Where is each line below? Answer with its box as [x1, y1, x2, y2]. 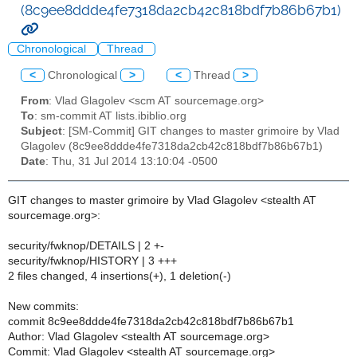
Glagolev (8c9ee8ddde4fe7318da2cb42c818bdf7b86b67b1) [21, 140, 323, 153]
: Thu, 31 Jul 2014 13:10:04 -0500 [45, 155, 218, 168]
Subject [21, 125, 62, 138]
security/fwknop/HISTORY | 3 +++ [8, 254, 177, 267]
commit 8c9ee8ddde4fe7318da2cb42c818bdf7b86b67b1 [8, 315, 294, 328]
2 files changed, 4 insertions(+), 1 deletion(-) [8, 269, 231, 282]
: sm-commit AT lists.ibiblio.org [34, 110, 186, 123]
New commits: [8, 300, 79, 312]
